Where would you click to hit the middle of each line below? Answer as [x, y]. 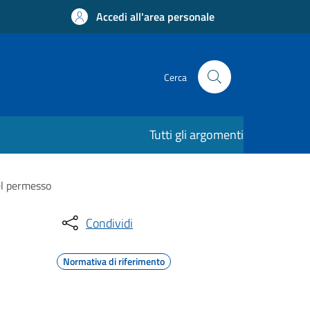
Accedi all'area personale [155, 17]
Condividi [109, 223]
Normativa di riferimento [114, 261]
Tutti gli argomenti [197, 135]
